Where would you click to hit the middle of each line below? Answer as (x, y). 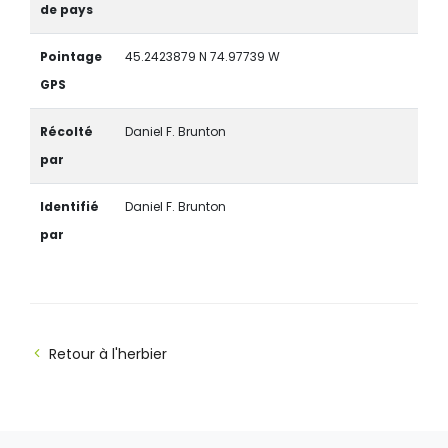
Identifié (69, 206)
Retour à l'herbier (108, 353)
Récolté (66, 131)
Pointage (70, 56)
